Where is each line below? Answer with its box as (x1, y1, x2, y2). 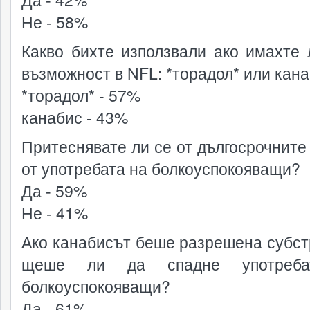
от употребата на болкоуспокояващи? (21, 157, 300, 181)
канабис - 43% (21, 106, 128, 129)
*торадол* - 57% (21, 84, 140, 107)
